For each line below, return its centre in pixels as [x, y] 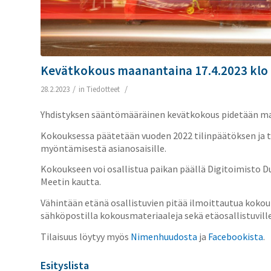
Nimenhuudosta [164, 236]
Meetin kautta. [71, 182]
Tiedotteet [103, 89]
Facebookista [236, 236]
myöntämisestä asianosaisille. [103, 148]
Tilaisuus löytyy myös [86, 236]
